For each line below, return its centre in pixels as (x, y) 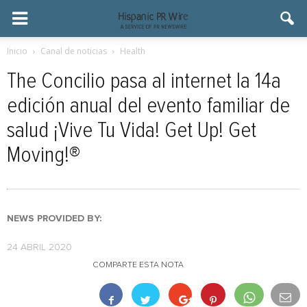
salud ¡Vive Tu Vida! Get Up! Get (132, 131)
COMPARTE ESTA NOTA (138, 265)
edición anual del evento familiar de (148, 106)
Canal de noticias (74, 51)
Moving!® (44, 156)
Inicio (17, 51)
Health (133, 51)
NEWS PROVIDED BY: (54, 219)
